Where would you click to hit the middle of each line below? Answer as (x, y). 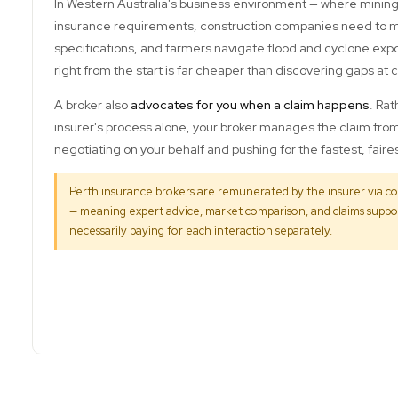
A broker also (92, 105)
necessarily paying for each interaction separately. (201, 231)
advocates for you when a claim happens (250, 105)
